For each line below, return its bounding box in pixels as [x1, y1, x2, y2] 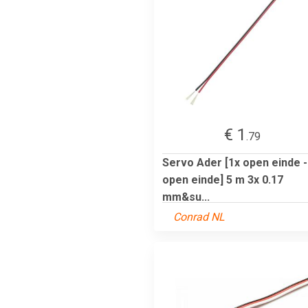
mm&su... [162, 190, 210, 203]
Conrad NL [173, 210, 225, 223]
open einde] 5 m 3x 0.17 [162, 173, 283, 186]
